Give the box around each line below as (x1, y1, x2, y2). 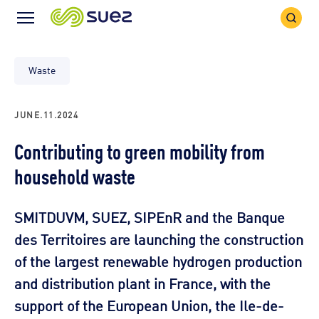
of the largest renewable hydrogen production (14, 250, 302, 271)
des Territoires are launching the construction (14, 228, 303, 249)
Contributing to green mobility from (14, 135, 265, 164)
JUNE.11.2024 (14, 108, 78, 120)
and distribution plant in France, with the (14, 272, 271, 293)
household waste (14, 160, 135, 189)
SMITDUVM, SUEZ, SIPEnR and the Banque (14, 206, 285, 226)
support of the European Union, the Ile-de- (14, 294, 284, 315)
